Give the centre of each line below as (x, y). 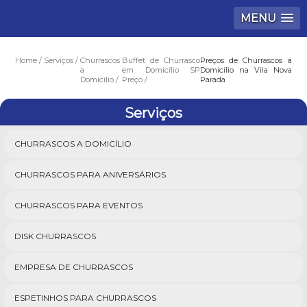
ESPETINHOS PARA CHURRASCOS (85, 298)
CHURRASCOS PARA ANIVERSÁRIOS (90, 174)
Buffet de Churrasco (161, 60)
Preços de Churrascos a (246, 60)
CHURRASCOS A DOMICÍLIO (73, 144)
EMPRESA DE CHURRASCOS (74, 267)
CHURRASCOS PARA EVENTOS (78, 205)
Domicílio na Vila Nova (246, 70)
